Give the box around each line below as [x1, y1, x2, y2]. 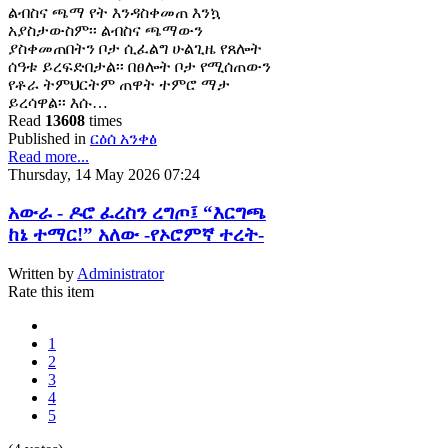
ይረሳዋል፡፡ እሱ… [8, 93, 108, 111]
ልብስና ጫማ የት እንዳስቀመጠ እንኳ [8, 3, 221, 21]
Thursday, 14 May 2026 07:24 [8, 165, 200, 183]
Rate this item [8, 283, 94, 301]
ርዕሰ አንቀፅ [90, 129, 157, 147]
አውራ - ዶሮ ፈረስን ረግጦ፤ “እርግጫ [8, 202, 266, 224]
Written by [8, 265, 77, 283]
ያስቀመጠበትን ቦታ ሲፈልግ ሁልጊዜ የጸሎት [8, 39, 262, 57]
